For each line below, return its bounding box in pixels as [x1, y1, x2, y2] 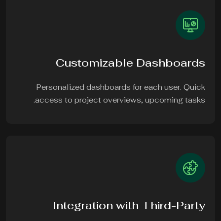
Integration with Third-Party [54, 198, 206, 213]
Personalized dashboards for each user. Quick [37, 82, 206, 92]
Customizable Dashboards [57, 56, 206, 70]
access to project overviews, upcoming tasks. [36, 95, 206, 105]
